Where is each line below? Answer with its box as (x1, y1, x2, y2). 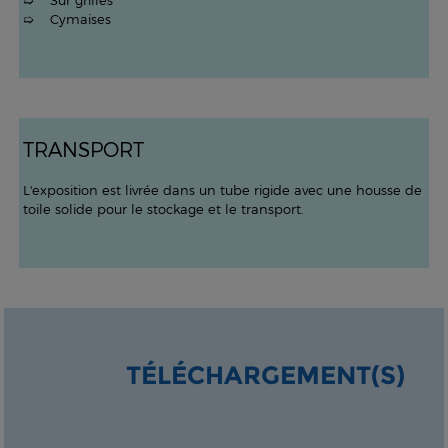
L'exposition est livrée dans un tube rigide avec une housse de (22, 182, 422, 198)
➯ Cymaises (22, 11, 111, 27)
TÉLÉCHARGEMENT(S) (126, 360, 405, 390)
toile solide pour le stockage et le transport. (22, 201, 304, 217)
